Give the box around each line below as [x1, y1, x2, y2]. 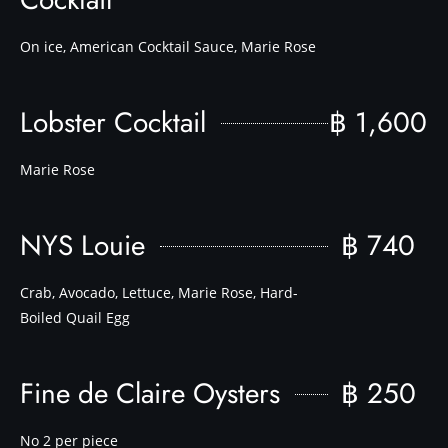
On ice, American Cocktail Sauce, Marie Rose [20, 37, 316, 56]
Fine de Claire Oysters [20, 373, 280, 414]
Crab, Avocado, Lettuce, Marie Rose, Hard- [20, 283, 298, 302]
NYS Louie [20, 225, 145, 266]
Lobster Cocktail [20, 102, 206, 143]
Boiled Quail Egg [20, 308, 130, 327]
